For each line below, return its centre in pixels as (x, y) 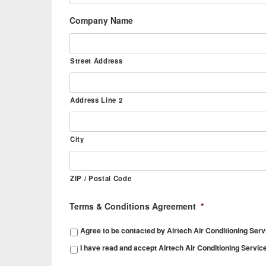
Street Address (96, 61)
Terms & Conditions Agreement (133, 206)
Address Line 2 (96, 100)
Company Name (101, 20)
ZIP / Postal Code (101, 178)
